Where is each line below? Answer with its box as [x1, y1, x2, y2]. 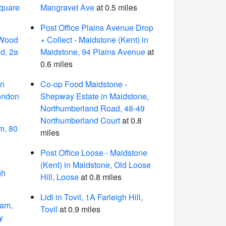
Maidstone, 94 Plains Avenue [40, 46, 145, 58]
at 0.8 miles [78, 171, 122, 183]
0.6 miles [40, 58, 73, 70]
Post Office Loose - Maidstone [40, 147, 147, 158]
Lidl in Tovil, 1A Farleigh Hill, [40, 191, 143, 203]
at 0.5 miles [94, 2, 137, 13]
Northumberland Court [40, 115, 120, 126]
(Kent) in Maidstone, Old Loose [40, 159, 151, 171]
